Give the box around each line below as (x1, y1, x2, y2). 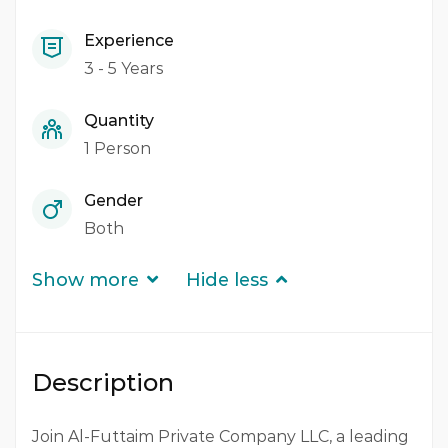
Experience (84, 31, 174, 51)
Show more (32, 269, 139, 292)
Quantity (84, 111, 154, 131)
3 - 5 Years (84, 59, 163, 79)
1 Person (84, 139, 151, 159)
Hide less (186, 269, 268, 292)
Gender (84, 191, 143, 211)
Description (32, 368, 174, 398)
